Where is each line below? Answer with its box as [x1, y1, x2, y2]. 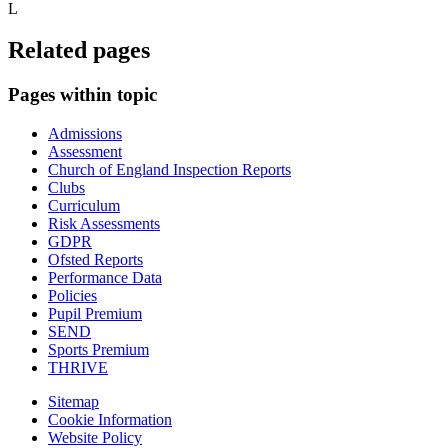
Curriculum [48, 197, 120, 215]
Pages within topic [8, 84, 157, 106]
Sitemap [48, 393, 99, 411]
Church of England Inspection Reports [48, 161, 291, 179]
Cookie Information [48, 411, 172, 429]
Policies [48, 287, 97, 305]
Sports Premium [48, 341, 149, 359]
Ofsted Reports [48, 251, 143, 269]
